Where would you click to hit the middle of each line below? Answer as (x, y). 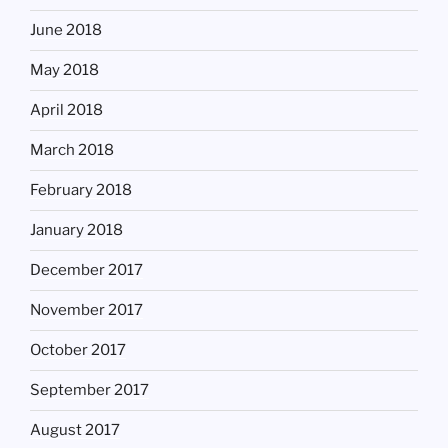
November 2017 (86, 310)
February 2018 (81, 190)
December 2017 (86, 270)
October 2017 (78, 350)
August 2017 (75, 430)
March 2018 (72, 150)
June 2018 (66, 30)
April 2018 (66, 110)
